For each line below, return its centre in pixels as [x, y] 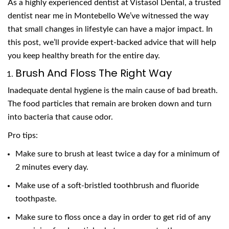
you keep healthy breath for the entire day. [84, 56]
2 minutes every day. [52, 167]
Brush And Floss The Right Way [94, 73]
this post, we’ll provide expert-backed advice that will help [112, 43]
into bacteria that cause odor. [60, 117]
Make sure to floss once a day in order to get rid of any [113, 217]
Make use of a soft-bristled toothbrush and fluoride [107, 186]
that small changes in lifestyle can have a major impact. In [110, 29]
